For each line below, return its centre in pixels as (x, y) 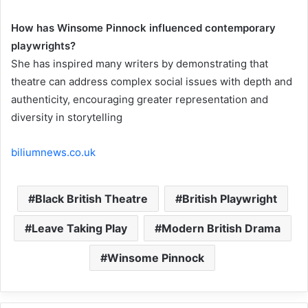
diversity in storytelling (67, 118)
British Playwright (229, 199)
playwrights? (43, 46)
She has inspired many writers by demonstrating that (140, 64)
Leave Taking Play (79, 229)
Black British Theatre (91, 199)
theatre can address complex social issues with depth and (152, 82)
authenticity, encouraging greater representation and (140, 100)
